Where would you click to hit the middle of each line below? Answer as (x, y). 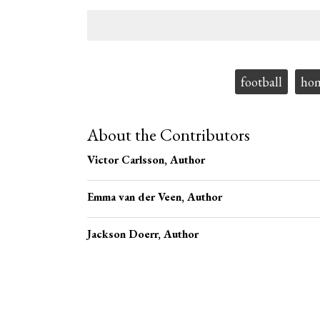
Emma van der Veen (134, 197)
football (261, 82)
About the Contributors (169, 135)
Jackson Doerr (122, 234)
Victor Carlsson (126, 160)
